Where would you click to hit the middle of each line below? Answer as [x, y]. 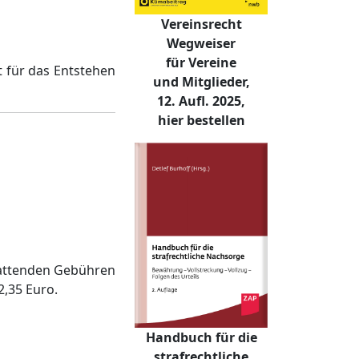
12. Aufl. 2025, [201, 101]
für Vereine [201, 63]
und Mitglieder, [201, 82]
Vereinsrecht [201, 24]
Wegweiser [201, 44]
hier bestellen [201, 121]
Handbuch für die [201, 337]
